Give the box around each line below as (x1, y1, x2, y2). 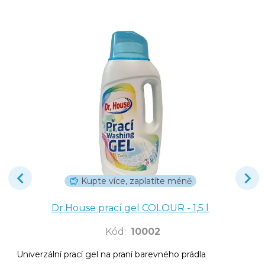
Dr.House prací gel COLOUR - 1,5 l (51, 202, 209, 214)
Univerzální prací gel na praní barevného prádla (17, 248, 206, 260)
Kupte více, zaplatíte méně (80, 175, 192, 186)
